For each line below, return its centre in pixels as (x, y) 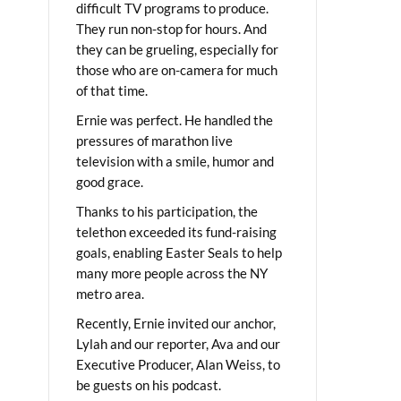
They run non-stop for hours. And (171, 28)
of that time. (112, 90)
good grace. (110, 181)
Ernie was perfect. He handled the (175, 119)
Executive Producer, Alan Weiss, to (178, 364)
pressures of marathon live (154, 140)
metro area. (110, 293)
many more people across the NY (172, 273)
